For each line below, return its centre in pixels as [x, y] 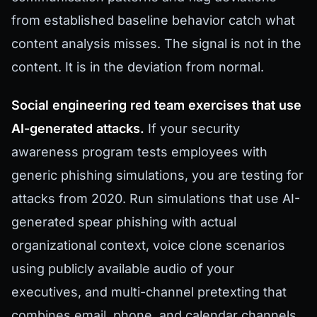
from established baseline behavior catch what [153, 20]
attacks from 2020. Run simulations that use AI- [156, 199]
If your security [192, 129]
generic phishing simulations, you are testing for [157, 175]
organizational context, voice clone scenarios [148, 246]
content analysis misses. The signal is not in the [156, 43]
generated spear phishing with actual [124, 222]
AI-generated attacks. [78, 129]
